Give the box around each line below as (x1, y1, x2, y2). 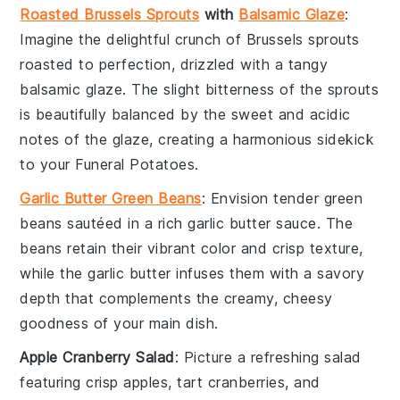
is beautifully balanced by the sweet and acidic (20, 104, 351, 123)
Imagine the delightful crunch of (20, 29, 246, 48)
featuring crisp (20, 372, 124, 391)
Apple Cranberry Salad (20, 347, 175, 366)
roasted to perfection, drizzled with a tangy (20, 54, 329, 73)
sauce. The (271, 213, 354, 232)
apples (123, 372, 169, 391)
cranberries (207, 372, 286, 391)
